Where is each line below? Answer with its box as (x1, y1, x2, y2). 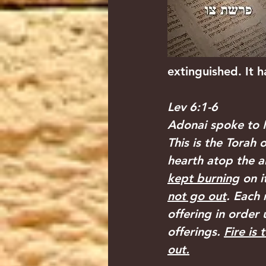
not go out (167, 189, 226, 203)
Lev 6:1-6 (167, 100, 218, 114)
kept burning (167, 171, 239, 185)
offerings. (167, 224, 224, 239)
